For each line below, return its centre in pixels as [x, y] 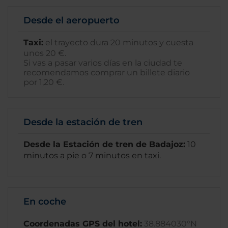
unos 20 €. [45, 53]
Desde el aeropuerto [72, 20]
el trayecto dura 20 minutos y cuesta [118, 42]
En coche [45, 202]
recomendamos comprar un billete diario [107, 73]
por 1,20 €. [44, 82]
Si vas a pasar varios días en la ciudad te [103, 63]
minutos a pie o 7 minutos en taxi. [92, 155]
